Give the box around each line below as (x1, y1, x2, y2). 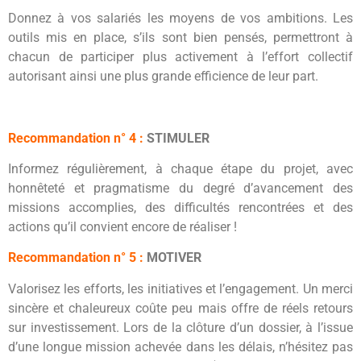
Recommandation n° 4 (8, 130, 136, 146)
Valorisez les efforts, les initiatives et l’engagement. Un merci (8, 280, 353, 297)
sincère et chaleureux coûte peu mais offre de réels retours (8, 300, 353, 316)
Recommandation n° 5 (8, 250, 136, 266)
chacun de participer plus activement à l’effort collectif (8, 48, 353, 64)
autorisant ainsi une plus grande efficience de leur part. (8, 68, 318, 84)
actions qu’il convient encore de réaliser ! (8, 218, 237, 234)
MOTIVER (143, 250, 201, 266)
